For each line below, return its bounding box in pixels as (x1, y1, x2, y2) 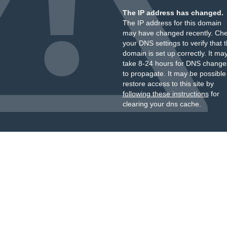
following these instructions (122, 90, 209, 98)
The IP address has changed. (122, 9, 223, 17)
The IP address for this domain (122, 19, 221, 27)
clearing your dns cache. (122, 100, 201, 108)
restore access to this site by (122, 80, 214, 88)
